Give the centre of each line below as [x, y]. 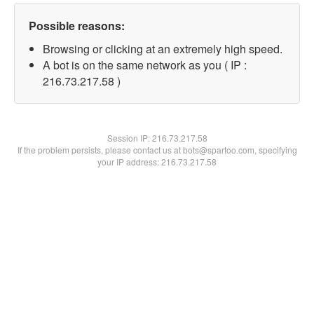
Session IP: [129, 138]
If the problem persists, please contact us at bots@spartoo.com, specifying [157, 150]
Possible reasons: [77, 26]
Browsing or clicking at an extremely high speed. [163, 49]
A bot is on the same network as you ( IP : [145, 65]
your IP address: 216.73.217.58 [157, 162]
